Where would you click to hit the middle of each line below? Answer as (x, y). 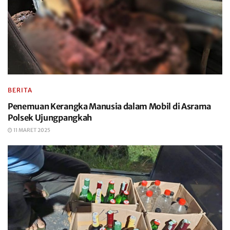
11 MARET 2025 (31, 130)
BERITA (20, 90)
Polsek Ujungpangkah (50, 118)
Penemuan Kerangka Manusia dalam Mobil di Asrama (109, 106)
